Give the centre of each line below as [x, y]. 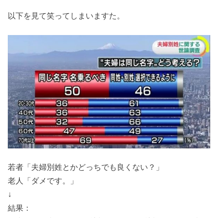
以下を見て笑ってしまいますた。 [66, 15]
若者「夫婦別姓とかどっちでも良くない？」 [86, 167]
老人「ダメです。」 [43, 181]
